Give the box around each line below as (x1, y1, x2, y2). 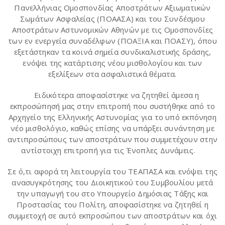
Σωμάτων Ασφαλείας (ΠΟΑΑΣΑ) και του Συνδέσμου (20, 13, 205, 24)
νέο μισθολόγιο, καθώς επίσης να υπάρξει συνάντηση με (11, 123, 214, 133)
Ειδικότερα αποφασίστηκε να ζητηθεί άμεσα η (26, 89, 199, 100)
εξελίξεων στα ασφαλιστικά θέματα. (48, 68, 177, 79)
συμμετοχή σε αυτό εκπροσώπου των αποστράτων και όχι (8, 210, 217, 220)
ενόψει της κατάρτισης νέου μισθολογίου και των (23, 57, 202, 68)
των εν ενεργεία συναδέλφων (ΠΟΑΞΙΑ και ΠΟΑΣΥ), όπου (8, 35, 217, 46)
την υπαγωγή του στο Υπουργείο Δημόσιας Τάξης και (16, 188, 209, 198)
